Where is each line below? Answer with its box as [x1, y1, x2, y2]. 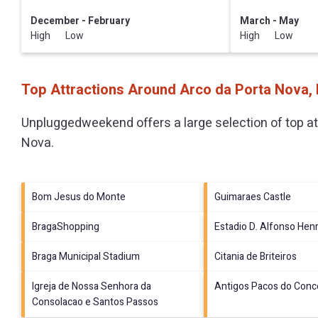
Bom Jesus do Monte [32, 189, 126, 204]
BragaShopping [32, 219, 99, 234]
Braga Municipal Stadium [32, 248, 140, 264]
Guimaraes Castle [214, 189, 291, 204]
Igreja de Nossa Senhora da [32, 278, 151, 294]
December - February [30, 13, 130, 28]
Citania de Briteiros [214, 248, 297, 264]
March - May [240, 13, 300, 28]
